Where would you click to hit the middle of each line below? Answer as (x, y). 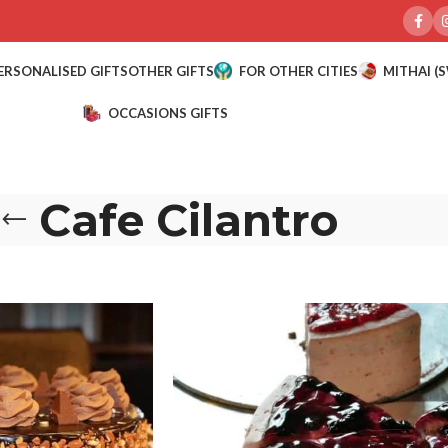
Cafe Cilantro (188, 220)
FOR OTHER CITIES (298, 70)
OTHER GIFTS (170, 70)
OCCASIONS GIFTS (167, 112)
